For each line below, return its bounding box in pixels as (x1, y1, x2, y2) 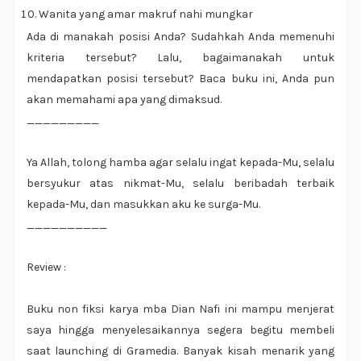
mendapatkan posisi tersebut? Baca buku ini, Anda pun (26, 72, 335, 86)
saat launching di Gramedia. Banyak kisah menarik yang (26, 344, 335, 359)
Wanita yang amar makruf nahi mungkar (38, 7, 253, 22)
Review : (26, 260, 66, 275)
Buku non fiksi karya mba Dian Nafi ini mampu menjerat (26, 302, 335, 317)
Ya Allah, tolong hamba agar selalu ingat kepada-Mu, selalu (26, 156, 335, 170)
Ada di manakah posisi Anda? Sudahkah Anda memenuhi (26, 30, 335, 44)
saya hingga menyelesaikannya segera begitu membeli (26, 323, 335, 338)
